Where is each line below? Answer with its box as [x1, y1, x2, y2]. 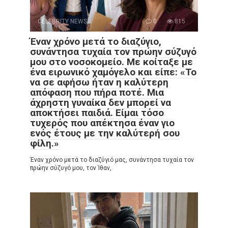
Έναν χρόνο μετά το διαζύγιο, [30, 36, 161, 48]
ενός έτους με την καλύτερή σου [30, 127, 180, 139]
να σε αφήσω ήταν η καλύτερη [30, 76, 168, 89]
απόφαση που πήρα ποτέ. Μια [30, 87, 164, 99]
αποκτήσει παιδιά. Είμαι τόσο [30, 107, 164, 119]
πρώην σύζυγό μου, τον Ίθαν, [30, 164, 111, 172]
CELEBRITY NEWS [38, 18, 87, 25]
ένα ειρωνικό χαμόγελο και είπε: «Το [30, 66, 196, 78]
